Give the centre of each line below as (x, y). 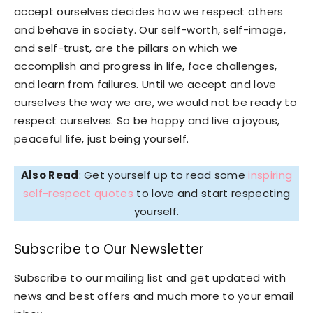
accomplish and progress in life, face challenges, (146, 66)
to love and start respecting (212, 193)
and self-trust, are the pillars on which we (126, 48)
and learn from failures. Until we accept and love (145, 84)
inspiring (270, 175)
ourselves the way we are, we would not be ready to (156, 102)
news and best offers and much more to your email (154, 296)
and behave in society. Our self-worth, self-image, (150, 29)
